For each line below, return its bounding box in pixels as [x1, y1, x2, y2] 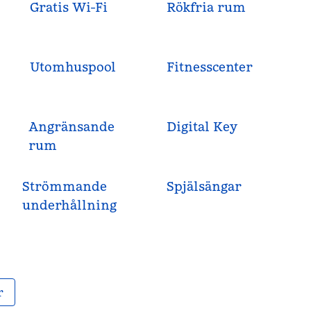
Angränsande [28, 119, 115, 135]
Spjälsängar [166, 178, 242, 194]
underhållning [22, 197, 117, 213]
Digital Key [166, 119, 237, 135]
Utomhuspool [30, 59, 117, 75]
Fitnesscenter [166, 59, 253, 75]
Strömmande [22, 178, 108, 194]
